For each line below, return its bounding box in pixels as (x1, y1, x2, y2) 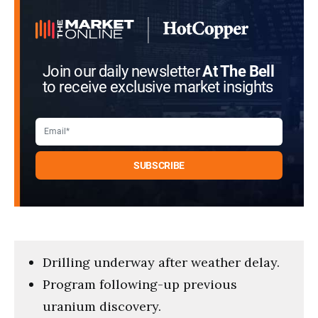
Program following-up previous (43, 275, 237, 292)
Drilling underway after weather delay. (43, 253, 280, 270)
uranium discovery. (43, 297, 161, 314)
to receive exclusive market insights (43, 77, 273, 97)
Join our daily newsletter (43, 62, 203, 81)
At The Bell (202, 62, 275, 81)
